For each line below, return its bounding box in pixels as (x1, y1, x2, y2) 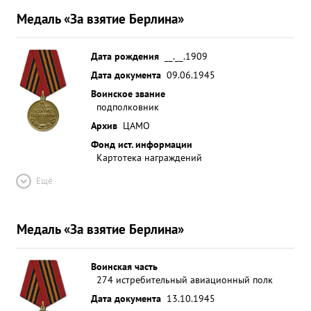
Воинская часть (91, 260, 158, 273)
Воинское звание (91, 87, 165, 100)
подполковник (96, 100, 159, 113)
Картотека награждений (96, 151, 202, 164)
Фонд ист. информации (91, 137, 192, 151)
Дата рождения (91, 49, 159, 62)
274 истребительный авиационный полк (96, 273, 273, 286)
